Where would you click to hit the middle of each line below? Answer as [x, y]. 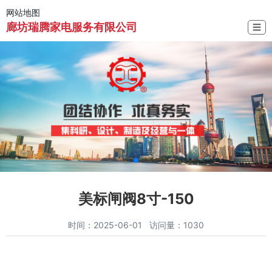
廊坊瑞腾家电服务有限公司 [72, 27]
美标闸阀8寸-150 [136, 199]
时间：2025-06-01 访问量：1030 [136, 225]
